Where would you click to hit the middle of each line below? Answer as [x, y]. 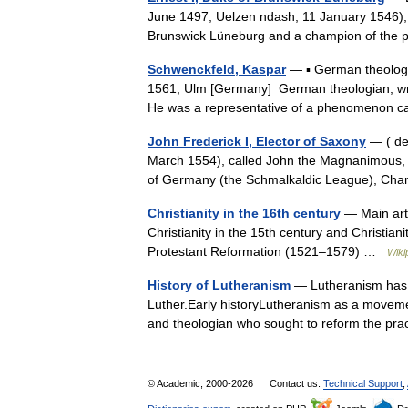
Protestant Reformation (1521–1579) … [267, 251]
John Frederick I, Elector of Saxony [257, 141]
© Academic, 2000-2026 [202, 383]
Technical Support [363, 383]
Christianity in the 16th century [244, 213]
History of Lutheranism [219, 285]
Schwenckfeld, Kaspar [217, 69]
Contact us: [296, 383]
